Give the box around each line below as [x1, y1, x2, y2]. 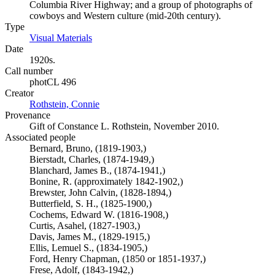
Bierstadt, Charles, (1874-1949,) [29, 154, 154, 165]
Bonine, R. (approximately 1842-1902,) [29, 176, 183, 187]
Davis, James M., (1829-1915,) [29, 231, 150, 242]
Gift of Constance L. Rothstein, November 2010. [29, 121, 219, 131]
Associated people [5, 132, 76, 142]
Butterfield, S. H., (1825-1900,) [29, 198, 152, 209]
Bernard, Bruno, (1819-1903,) [29, 143, 146, 153]
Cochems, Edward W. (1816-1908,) [29, 209, 168, 220]
